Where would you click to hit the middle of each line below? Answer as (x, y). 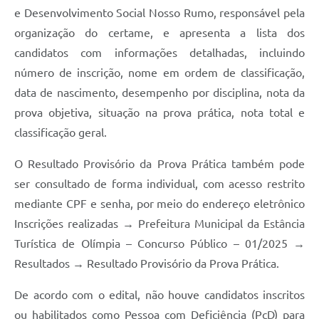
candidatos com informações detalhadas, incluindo (159, 53)
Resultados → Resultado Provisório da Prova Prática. (147, 264)
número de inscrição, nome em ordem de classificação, (159, 73)
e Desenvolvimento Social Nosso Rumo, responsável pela (159, 13)
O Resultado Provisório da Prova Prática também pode (159, 164)
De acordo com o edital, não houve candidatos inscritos (159, 295)
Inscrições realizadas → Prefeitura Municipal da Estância (159, 224)
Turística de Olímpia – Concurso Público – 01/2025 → (159, 244)
